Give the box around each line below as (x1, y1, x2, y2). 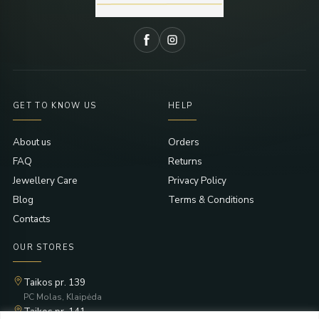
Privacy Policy (168, 173, 226, 187)
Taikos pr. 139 (23, 275, 85, 289)
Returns (168, 154, 202, 168)
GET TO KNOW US (13, 100, 97, 111)
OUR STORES (13, 241, 75, 253)
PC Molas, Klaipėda (23, 291, 102, 303)
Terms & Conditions (168, 192, 254, 206)
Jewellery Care (13, 173, 78, 187)
